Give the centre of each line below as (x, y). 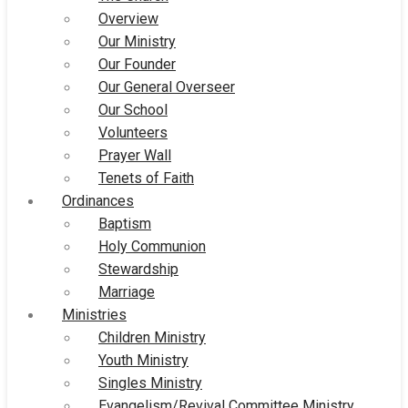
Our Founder (137, 64)
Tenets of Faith (146, 178)
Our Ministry (137, 41)
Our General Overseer (167, 87)
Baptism (125, 223)
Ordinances (98, 200)
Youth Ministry (143, 360)
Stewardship (138, 269)
